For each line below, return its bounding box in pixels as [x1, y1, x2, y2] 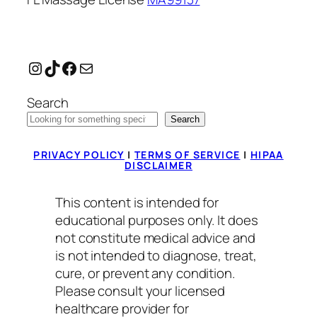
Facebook [60, 55, 135, 79]
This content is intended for [55, 192, 219, 212]
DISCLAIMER [124, 158, 192, 173]
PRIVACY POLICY [33, 148, 125, 162]
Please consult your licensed [55, 281, 226, 300]
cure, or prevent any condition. [55, 263, 235, 282]
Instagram [26, 55, 102, 79]
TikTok [43, 55, 92, 79]
